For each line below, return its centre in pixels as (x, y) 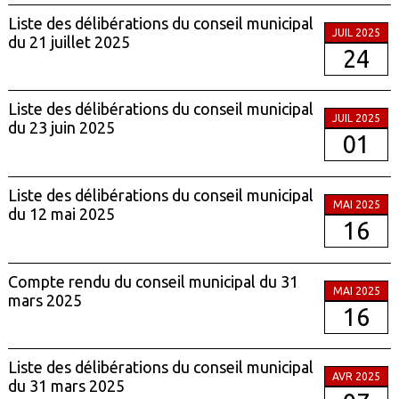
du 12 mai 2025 (61, 214)
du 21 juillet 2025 (69, 41)
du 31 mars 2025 (66, 386)
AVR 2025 (357, 377)
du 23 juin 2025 (61, 128)
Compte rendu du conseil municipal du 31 (153, 281)
